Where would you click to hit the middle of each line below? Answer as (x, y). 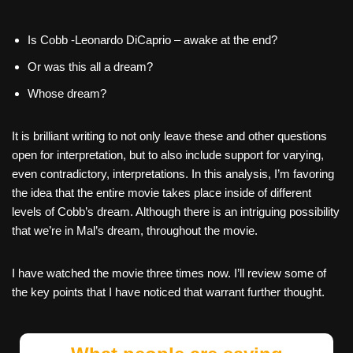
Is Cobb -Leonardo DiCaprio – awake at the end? (152, 39)
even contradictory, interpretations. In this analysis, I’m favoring (173, 173)
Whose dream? (67, 93)
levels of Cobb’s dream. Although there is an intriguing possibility (176, 211)
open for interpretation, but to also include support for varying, (168, 154)
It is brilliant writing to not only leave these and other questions (169, 136)
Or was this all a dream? (90, 66)
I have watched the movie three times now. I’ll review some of (169, 273)
